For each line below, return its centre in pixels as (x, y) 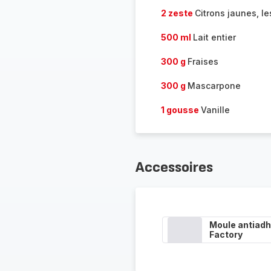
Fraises (203, 61)
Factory (226, 234)
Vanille (215, 110)
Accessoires (174, 167)
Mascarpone (214, 86)
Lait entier (214, 37)
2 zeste (178, 13)
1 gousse (181, 110)
